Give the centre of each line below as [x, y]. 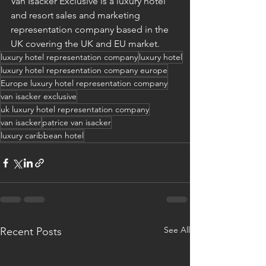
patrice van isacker [77, 122]
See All [177, 230]
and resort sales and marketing [77, 15]
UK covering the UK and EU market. [85, 44]
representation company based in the [91, 29]
